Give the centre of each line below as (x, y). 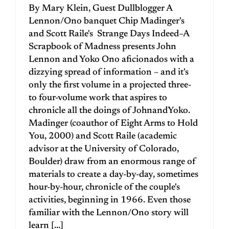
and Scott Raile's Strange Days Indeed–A (109, 34)
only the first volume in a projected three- (110, 85)
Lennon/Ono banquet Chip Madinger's (107, 21)
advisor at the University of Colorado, (104, 149)
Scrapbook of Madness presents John (102, 47)
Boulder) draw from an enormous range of (112, 162)
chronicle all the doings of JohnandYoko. (109, 111)
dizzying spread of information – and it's (109, 72)
